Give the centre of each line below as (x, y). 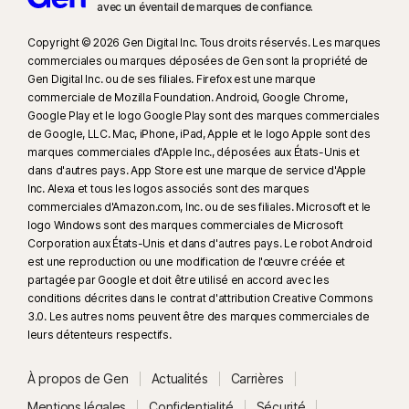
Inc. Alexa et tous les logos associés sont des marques (168, 189)
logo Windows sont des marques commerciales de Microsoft (185, 225)
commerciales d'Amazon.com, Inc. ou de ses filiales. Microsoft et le (199, 207)
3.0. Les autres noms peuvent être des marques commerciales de (199, 317)
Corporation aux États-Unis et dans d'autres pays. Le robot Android (200, 244)
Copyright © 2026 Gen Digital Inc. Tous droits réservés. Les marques (204, 43)
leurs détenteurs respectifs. (100, 335)
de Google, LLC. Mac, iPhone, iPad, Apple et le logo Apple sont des (199, 134)
